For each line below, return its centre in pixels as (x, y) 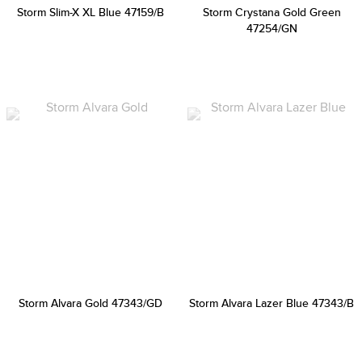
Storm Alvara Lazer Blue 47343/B (271, 303)
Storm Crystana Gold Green (271, 12)
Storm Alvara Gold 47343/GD (90, 303)
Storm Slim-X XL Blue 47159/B (90, 12)
